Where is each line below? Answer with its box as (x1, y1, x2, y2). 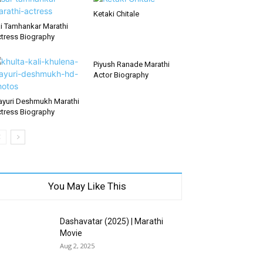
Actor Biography (93, 70, 149, 79)
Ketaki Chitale (93, 9, 139, 18)
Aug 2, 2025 (60, 241, 95, 250)
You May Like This (48, 180, 126, 192)
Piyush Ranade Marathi (93, 59, 170, 69)
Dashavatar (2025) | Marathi (60, 216, 163, 226)
